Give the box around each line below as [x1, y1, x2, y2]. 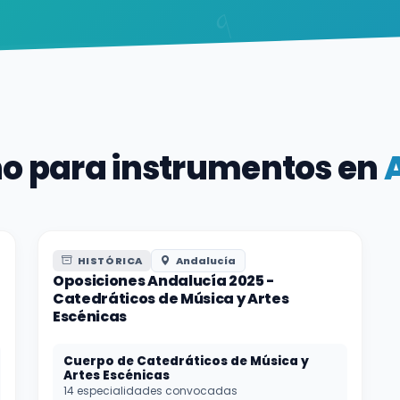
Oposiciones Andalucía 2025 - [53, 271, 275, 291]
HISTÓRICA [75, 254, 143, 268]
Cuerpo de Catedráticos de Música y [63, 353, 309, 370]
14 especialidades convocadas [63, 383, 237, 398]
